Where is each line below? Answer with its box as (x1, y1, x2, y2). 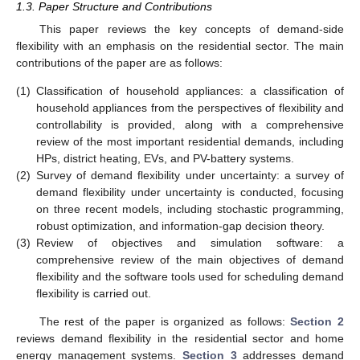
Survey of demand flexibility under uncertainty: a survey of (36, 168, 344, 182)
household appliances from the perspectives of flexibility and (36, 100, 344, 114)
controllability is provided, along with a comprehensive (36, 117, 344, 131)
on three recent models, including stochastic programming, (36, 202, 344, 215)
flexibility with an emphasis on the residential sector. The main (16, 39, 344, 52)
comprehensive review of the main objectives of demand (36, 252, 344, 266)
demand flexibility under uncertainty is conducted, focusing (36, 185, 344, 198)
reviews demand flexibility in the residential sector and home (16, 332, 344, 346)
